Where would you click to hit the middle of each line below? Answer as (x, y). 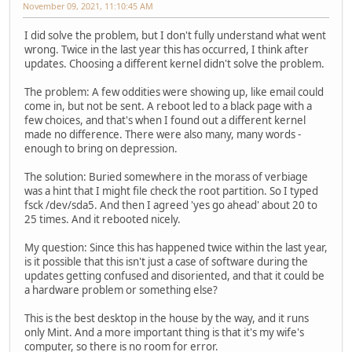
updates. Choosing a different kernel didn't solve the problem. (174, 63)
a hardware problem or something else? (121, 290)
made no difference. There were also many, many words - (163, 134)
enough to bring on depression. (101, 148)
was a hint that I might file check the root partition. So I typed (171, 191)
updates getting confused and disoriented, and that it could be (174, 275)
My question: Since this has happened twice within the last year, (176, 247)
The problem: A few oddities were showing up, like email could (174, 92)
